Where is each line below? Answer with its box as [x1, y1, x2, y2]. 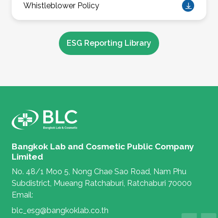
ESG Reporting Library [67, 38, 151, 48]
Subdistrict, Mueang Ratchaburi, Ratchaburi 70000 [12, 179, 192, 188]
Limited [12, 152, 43, 162]
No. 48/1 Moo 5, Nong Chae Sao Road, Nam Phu [12, 167, 186, 177]
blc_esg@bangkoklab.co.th [12, 206, 109, 216]
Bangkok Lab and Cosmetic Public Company [12, 142, 194, 152]
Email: [12, 190, 33, 200]
